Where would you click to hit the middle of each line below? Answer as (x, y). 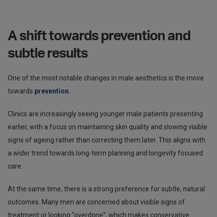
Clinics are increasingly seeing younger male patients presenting (105, 114)
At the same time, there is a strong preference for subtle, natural (106, 189)
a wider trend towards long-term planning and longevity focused (105, 153)
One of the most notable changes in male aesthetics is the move (106, 78)
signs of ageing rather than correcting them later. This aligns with (107, 140)
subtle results (48, 53)
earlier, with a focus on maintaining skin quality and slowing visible (108, 127)
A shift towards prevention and (99, 36)
